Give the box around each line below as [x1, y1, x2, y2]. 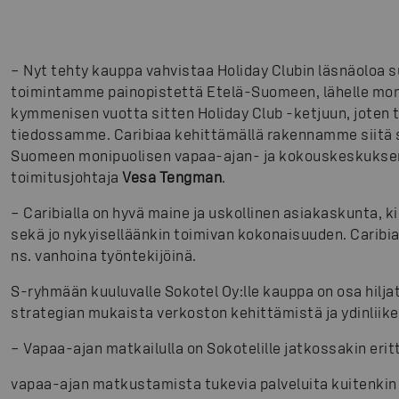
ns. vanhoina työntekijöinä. [11, 247, 197, 265]
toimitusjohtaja [11, 168, 122, 186]
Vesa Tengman [122, 168, 222, 186]
